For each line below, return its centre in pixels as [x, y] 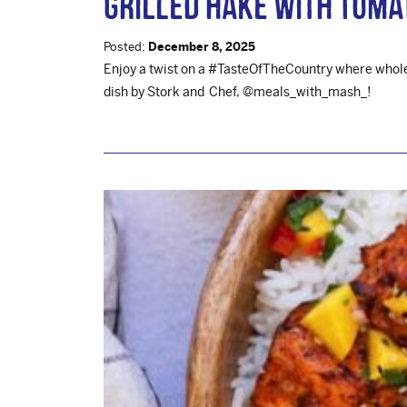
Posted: [126, 47]
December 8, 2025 [202, 47]
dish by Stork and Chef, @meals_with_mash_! [237, 91]
